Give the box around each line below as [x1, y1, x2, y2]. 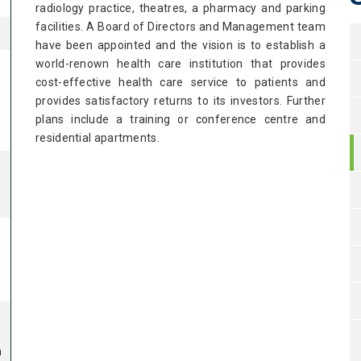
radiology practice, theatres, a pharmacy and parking [35, 2, 326, 15]
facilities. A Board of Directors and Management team [35, 20, 326, 33]
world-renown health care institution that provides [35, 57, 326, 70]
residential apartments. [35, 131, 160, 144]
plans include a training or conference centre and [35, 113, 326, 126]
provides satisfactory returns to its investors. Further [35, 94, 326, 107]
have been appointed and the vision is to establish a [35, 39, 326, 52]
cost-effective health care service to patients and [35, 76, 326, 89]
